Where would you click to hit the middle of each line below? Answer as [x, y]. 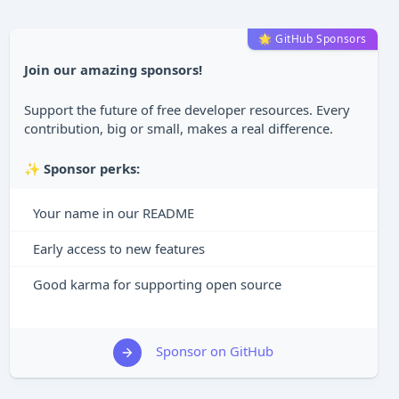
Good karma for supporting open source [157, 284]
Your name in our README [113, 213]
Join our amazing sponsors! [113, 69]
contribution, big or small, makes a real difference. [178, 128]
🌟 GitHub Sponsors [312, 39]
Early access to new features [118, 248]
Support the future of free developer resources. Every [187, 110]
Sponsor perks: [91, 168]
